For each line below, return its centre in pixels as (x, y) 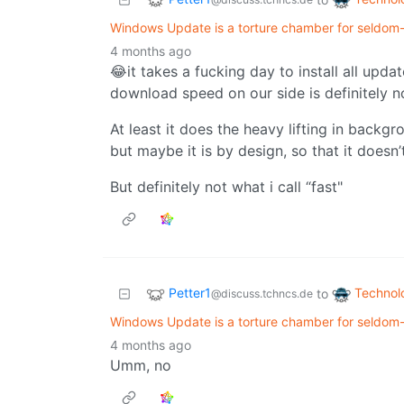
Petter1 (190, 293)
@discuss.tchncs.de (262, 294)
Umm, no (141, 366)
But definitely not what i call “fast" (226, 187)
